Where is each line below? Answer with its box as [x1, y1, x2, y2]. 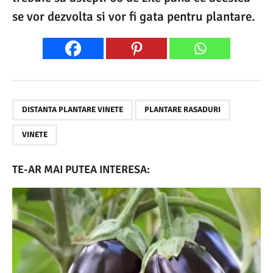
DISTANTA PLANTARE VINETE [22, 105, 123, 115]
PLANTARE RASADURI [144, 105, 221, 115]
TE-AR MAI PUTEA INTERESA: [12, 163, 150, 177]
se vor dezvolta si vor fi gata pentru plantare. [12, 9, 255, 25]
